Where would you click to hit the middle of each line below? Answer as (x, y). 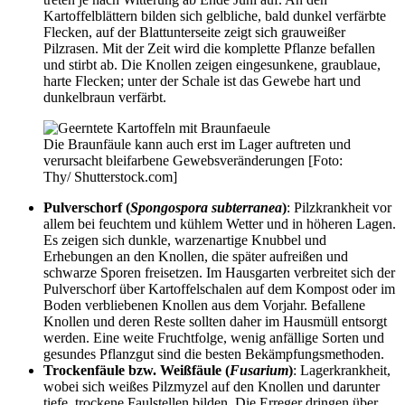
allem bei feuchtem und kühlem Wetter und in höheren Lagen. (220, 223)
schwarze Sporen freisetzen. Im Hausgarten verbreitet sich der (219, 272)
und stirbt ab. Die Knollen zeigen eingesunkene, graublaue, (212, 64)
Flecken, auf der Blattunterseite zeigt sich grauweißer (194, 32)
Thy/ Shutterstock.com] (110, 176)
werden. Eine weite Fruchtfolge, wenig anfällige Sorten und (214, 337)
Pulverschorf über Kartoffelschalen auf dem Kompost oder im (219, 288)
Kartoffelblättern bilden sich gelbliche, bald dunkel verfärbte (215, 15)
